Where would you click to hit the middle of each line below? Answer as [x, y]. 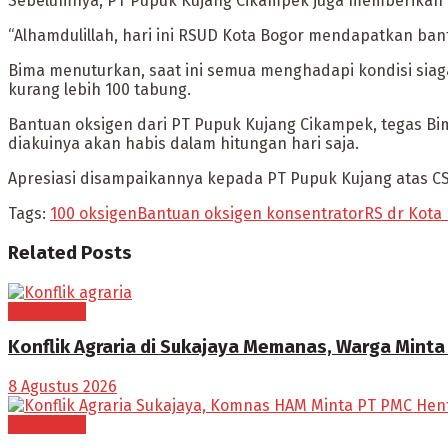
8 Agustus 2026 [62, 387]
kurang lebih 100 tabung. [99, 90]
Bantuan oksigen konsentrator [250, 214]
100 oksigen [93, 214]
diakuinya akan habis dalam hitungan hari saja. [183, 144]
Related [42, 253]
